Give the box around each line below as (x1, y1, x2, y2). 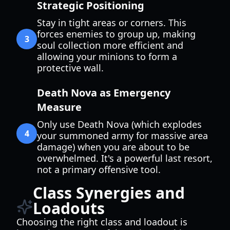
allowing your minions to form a (37, 50, 177, 63)
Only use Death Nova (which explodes (37, 118, 202, 130)
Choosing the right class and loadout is (16, 216, 187, 228)
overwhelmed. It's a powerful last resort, (37, 152, 213, 164)
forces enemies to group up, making (37, 28, 196, 40)
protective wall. (37, 62, 104, 74)
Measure (37, 100, 82, 114)
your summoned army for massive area (37, 129, 208, 142)
